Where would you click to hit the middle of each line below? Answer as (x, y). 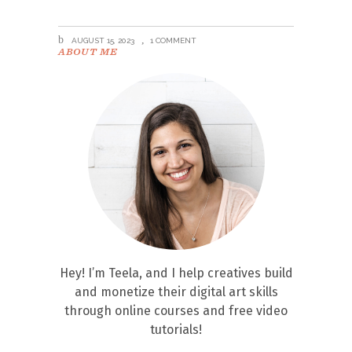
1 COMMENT (173, 40)
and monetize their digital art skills (176, 291)
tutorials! (176, 329)
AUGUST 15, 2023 (102, 40)
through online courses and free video (176, 310)
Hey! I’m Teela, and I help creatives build (176, 273)
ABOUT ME (88, 51)
